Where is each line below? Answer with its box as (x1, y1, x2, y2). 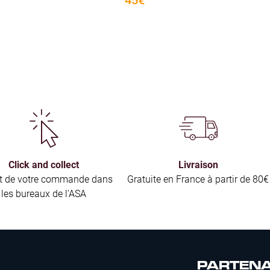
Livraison (178, 158, 218, 171)
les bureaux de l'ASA (1, 187, 86, 199)
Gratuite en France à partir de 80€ (127, 172, 269, 185)
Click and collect (8, 158, 79, 171)
